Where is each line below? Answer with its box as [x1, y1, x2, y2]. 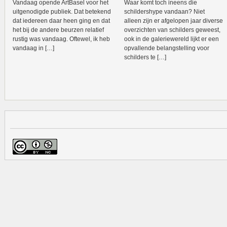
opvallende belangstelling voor [124, 45, 209, 52]
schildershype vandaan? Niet [124, 8, 205, 15]
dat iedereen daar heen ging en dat [13, 17, 110, 24]
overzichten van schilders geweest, [124, 26, 220, 33]
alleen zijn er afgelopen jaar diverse [124, 17, 223, 24]
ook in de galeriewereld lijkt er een [124, 35, 219, 43]
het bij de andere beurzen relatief [13, 26, 104, 33]
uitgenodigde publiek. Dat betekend [13, 8, 111, 15]
